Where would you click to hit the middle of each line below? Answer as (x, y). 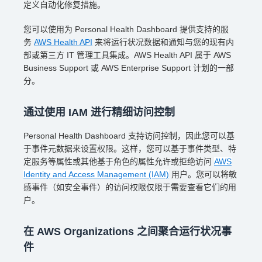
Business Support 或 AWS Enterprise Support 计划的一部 (129, 68)
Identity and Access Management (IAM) (96, 174)
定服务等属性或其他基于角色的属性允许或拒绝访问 (119, 161)
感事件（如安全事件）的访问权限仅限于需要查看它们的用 (130, 187)
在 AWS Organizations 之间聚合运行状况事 (127, 232)
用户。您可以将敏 (203, 174)
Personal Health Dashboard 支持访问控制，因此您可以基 (129, 136)
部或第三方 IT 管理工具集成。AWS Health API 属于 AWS (127, 55)
